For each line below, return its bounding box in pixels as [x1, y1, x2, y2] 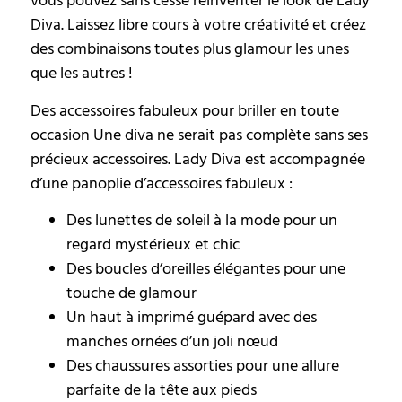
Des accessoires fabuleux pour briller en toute [31, 99, 339, 122]
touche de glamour [66, 282, 197, 305]
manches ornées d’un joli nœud [66, 330, 278, 354]
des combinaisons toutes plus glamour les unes [31, 38, 349, 61]
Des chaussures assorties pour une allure [66, 354, 339, 378]
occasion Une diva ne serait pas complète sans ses [31, 123, 368, 146]
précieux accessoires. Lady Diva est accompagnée [31, 147, 365, 170]
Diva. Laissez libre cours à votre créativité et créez [31, 13, 366, 37]
